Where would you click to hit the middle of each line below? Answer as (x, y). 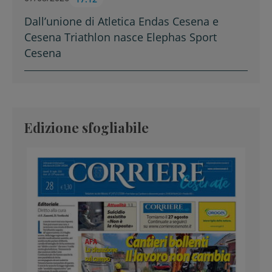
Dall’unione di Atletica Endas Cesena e (121, 21)
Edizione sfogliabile (87, 127)
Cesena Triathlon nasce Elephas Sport (121, 37)
